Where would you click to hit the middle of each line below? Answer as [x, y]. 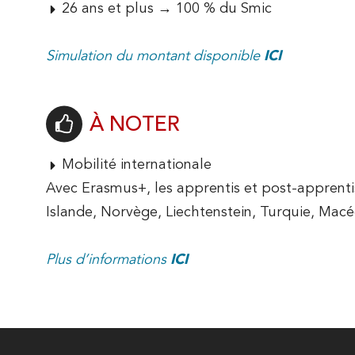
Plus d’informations [106, 260]
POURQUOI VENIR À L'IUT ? [139, 63]
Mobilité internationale [137, 165]
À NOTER [135, 125]
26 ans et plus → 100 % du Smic [167, 9]
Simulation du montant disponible [155, 56]
